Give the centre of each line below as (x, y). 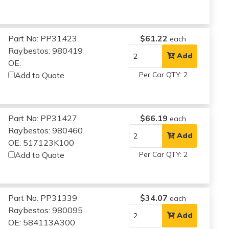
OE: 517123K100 (41, 142)
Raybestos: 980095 (46, 210)
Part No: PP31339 (43, 198)
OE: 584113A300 (42, 222)
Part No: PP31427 (43, 118)
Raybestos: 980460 (46, 130)
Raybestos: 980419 (46, 50)
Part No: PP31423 (43, 38)
